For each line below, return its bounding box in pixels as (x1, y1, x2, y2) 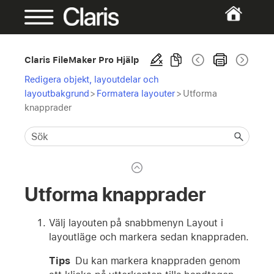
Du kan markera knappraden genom (75, 254, 240, 267)
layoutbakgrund (24, 88, 89, 98)
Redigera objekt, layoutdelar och (24, 74, 159, 84)
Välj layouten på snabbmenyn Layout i (49, 217, 223, 229)
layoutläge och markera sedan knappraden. (49, 231, 249, 243)
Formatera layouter (97, 88, 175, 98)
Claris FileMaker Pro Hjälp (24, 54, 139, 65)
